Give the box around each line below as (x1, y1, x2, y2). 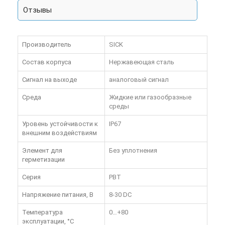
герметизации (22, 156, 65, 164)
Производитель (22, 41, 71, 49)
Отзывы (23, 6, 52, 15)
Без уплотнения (109, 147, 157, 155)
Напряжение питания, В (22, 191, 93, 199)
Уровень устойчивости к (22, 120, 98, 128)
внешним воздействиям (22, 129, 97, 137)
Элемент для (22, 147, 62, 155)
